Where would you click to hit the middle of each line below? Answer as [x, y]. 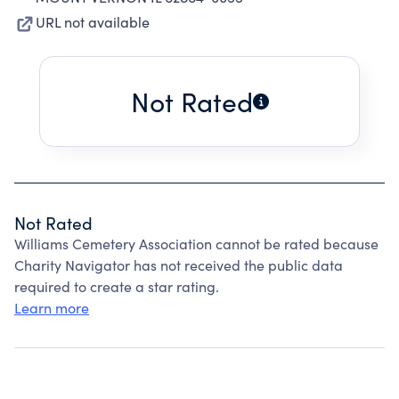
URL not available [93, 22]
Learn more [52, 308]
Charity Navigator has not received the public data [179, 265]
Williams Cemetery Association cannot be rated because [196, 244]
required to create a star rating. [117, 286]
